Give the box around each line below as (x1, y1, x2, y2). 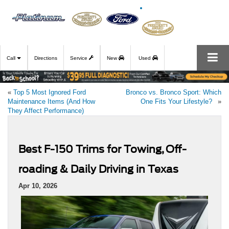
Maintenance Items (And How (8, 97, 95, 105)
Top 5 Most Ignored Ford (13, 88, 86, 96)
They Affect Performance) (8, 106, 88, 114)
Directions (34, 55, 57, 61)
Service (70, 55, 89, 61)
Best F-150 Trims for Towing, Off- (18, 143, 187, 155)
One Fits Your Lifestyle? (141, 97, 216, 105)
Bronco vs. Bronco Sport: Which (126, 88, 221, 96)
